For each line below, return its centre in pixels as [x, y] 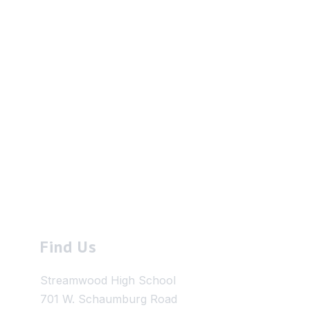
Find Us [69, 247]
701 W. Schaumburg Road [109, 299]
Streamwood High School [108, 280]
